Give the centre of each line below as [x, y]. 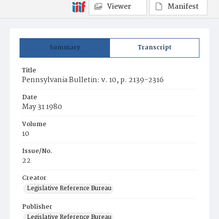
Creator [34, 178]
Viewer [119, 7]
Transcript [154, 48]
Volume [34, 124]
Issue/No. [37, 151]
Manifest [183, 7]
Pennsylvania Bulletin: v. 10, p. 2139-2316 [93, 80]
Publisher [37, 207]
